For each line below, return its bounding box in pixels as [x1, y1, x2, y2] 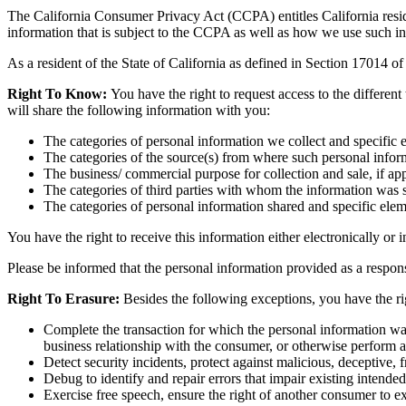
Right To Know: [7, 85, 111, 101]
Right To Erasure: [7, 290, 120, 306]
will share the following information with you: [7, 101, 270, 118]
